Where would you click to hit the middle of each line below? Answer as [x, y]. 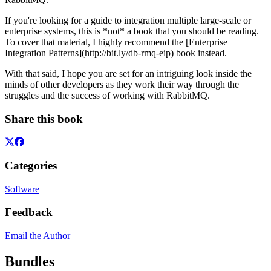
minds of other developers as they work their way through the [122, 84]
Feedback [29, 212]
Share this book [44, 119]
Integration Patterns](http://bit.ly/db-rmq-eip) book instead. [116, 53]
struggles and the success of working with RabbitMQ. [107, 95]
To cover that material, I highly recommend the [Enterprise [116, 42]
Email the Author [38, 236]
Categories [31, 165]
